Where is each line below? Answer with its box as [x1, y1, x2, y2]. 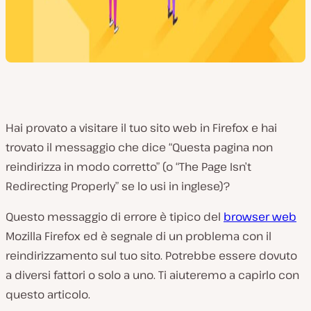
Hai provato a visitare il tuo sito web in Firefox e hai [6, 120, 277, 135]
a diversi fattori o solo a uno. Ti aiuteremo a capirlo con [6, 267, 299, 283]
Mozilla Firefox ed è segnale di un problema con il [6, 228, 271, 244]
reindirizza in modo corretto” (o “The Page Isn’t [6, 159, 251, 174]
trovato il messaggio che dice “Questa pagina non [6, 140, 273, 155]
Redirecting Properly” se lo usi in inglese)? [6, 178, 230, 194]
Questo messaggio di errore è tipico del [6, 209, 224, 224]
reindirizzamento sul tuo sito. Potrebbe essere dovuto [6, 248, 297, 263]
